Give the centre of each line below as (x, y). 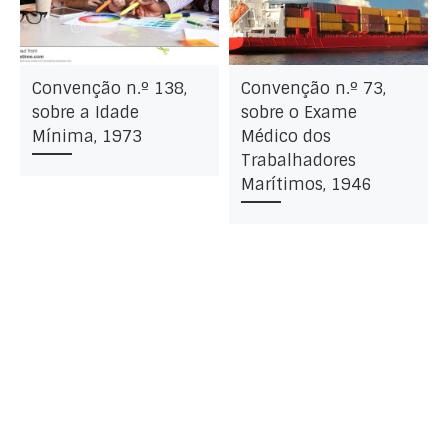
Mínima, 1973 (86, 136)
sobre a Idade (85, 112)
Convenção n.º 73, (313, 88)
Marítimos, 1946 (305, 184)
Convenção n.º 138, (109, 88)
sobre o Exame (298, 112)
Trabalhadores (298, 160)
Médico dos (285, 136)
